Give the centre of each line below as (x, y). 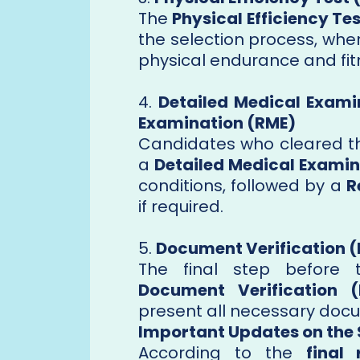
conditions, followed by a (242, 186)
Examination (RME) (217, 123)
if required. (181, 207)
